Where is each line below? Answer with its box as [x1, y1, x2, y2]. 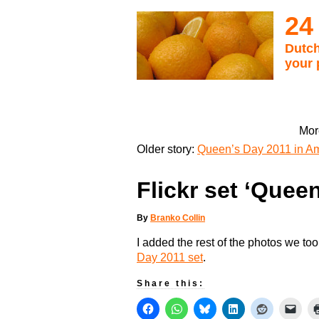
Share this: [137, 278, 204, 289]
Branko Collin [150, 213, 205, 224]
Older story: [137, 142, 197, 155]
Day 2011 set [137, 251, 203, 264]
